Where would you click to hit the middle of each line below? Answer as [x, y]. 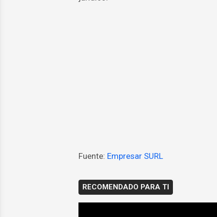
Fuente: [93, 156]
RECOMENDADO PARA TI [125, 187]
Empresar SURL [135, 156]
